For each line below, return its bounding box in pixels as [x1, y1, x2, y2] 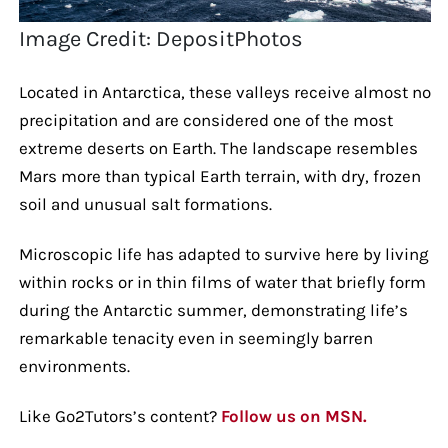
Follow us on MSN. [220, 405, 367, 426]
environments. [18, 355, 130, 376]
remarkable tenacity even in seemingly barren [18, 327, 373, 348]
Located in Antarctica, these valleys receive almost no [18, 81, 431, 102]
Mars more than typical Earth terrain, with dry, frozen [18, 165, 421, 186]
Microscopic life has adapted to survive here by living [18, 243, 429, 264]
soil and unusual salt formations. [18, 193, 272, 214]
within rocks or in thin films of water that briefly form [18, 271, 426, 292]
